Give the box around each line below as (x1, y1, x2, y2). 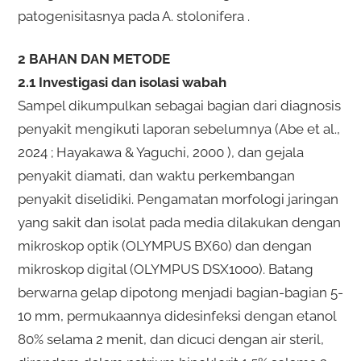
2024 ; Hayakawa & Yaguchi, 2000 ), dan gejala (17, 143, 304, 160)
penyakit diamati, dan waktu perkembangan (17, 167, 295, 184)
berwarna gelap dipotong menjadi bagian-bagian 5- (17, 284, 343, 301)
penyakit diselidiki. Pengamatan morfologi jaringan (17, 190, 338, 207)
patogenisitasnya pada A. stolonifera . (17, 7, 250, 24)
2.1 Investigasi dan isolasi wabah (17, 73, 226, 90)
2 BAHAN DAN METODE (17, 50, 170, 67)
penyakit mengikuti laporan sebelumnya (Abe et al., (17, 120, 340, 137)
